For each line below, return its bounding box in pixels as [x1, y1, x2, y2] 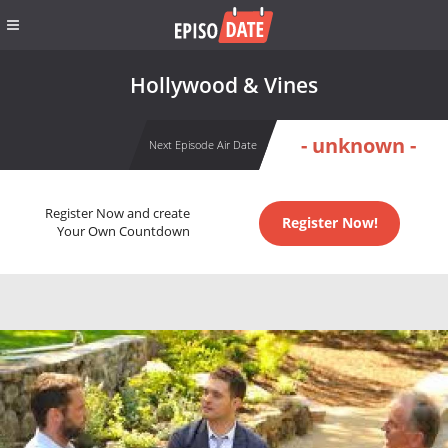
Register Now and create [44, 205, 190, 223]
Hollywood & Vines [130, 71, 318, 99]
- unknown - [300, 131, 416, 159]
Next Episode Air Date [148, 137, 257, 152]
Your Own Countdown [56, 223, 190, 241]
